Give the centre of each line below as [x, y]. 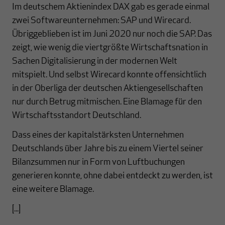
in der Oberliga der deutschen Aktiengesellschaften [107, 88]
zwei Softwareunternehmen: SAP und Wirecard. [101, 21]
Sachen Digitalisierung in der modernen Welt [95, 61]
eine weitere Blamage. [53, 189]
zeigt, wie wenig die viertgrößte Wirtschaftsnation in [110, 48]
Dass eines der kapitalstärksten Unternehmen [98, 135]
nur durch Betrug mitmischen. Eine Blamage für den [107, 102]
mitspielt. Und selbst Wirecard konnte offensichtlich [109, 75]
